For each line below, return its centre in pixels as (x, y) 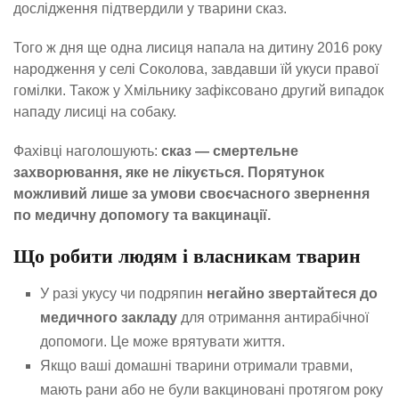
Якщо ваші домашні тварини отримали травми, (196, 366)
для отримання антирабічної (273, 318)
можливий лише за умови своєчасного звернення (191, 193)
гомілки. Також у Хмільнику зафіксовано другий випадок (199, 90)
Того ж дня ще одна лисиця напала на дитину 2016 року (198, 47)
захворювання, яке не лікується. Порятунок (169, 172)
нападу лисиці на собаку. (95, 111)
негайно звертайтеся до (292, 294)
